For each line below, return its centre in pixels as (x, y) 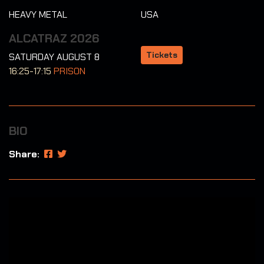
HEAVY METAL (38, 15)
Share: (25, 154)
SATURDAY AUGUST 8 (54, 57)
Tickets (162, 55)
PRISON (70, 71)
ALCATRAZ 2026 (54, 39)
